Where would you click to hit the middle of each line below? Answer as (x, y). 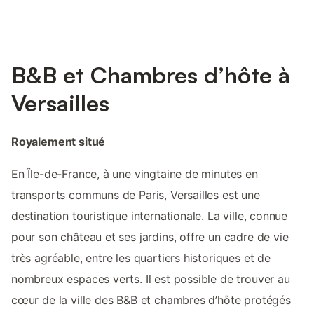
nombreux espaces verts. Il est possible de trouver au (151, 279)
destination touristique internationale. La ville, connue (150, 216)
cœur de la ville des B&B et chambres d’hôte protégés (151, 300)
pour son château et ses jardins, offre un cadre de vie (150, 237)
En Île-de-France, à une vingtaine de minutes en (135, 173)
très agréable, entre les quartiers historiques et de (141, 258)
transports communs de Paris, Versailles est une (136, 194)
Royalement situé (59, 141)
